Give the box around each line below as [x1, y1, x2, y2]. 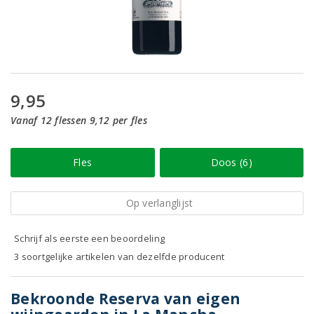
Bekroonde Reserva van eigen [11, 289, 241, 308]
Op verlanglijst [125, 196, 193, 210]
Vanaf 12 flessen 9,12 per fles [11, 114, 147, 127]
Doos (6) [210, 156, 252, 169]
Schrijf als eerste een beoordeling [14, 232, 165, 245]
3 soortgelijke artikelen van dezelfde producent [14, 250, 225, 263]
